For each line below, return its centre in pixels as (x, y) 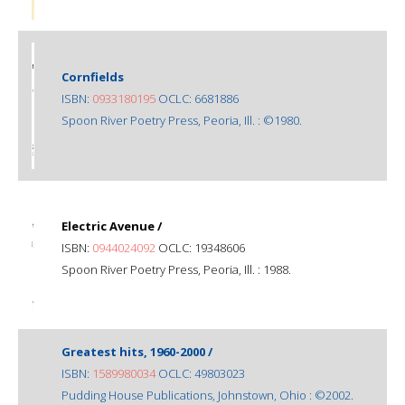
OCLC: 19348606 (200, 247)
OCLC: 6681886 (197, 98)
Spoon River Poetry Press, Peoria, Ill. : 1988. (176, 269)
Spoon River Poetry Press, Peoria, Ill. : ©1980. (182, 120)
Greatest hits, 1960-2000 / (137, 351)
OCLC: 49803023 (200, 373)
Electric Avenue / (112, 226)
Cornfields (93, 76)
